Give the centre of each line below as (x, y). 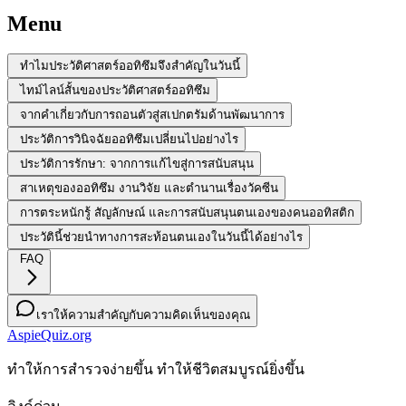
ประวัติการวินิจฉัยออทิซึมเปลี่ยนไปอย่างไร (129, 140)
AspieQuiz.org (49, 335)
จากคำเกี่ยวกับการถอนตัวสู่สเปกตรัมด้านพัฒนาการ (152, 115)
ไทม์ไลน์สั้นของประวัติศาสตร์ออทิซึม (115, 91)
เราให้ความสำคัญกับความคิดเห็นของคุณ (143, 315)
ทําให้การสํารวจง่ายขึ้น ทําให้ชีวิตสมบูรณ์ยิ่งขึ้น (156, 370)
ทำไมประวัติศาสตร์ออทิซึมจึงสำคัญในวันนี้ (130, 66)
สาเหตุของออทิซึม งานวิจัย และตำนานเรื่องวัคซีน (149, 188)
